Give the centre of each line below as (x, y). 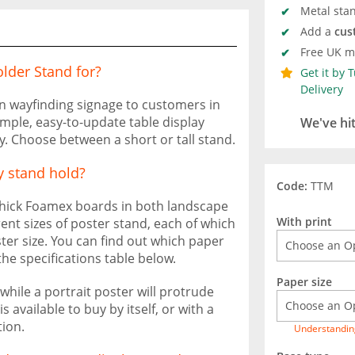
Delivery (322, 89)
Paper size (304, 282)
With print (304, 221)
